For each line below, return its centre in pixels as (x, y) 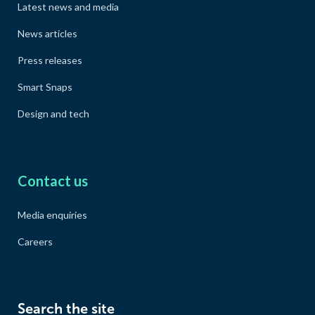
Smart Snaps (45, 86)
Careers (35, 241)
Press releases (50, 60)
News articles (47, 33)
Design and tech (53, 113)
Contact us (53, 180)
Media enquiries (52, 214)
